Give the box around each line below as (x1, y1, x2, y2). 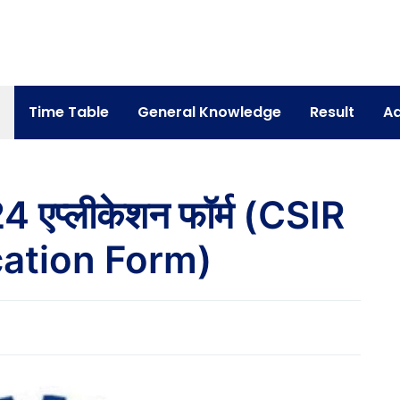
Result (309, 102, 354, 122)
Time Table (28, 102, 109, 122)
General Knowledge (137, 102, 281, 122)
